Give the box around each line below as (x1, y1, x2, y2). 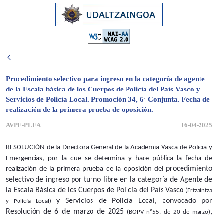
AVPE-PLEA (6, 121, 41, 129)
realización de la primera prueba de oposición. (6, 106, 153, 114)
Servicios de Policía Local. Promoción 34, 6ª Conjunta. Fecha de (6, 95, 210, 104)
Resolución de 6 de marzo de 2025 (6, 208, 127, 216)
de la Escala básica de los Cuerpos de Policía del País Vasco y (6, 85, 200, 93)
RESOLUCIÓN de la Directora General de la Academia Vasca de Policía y (6, 144, 212, 152)
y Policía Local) (6, 198, 51, 205)
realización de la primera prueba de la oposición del (6, 165, 166, 173)
